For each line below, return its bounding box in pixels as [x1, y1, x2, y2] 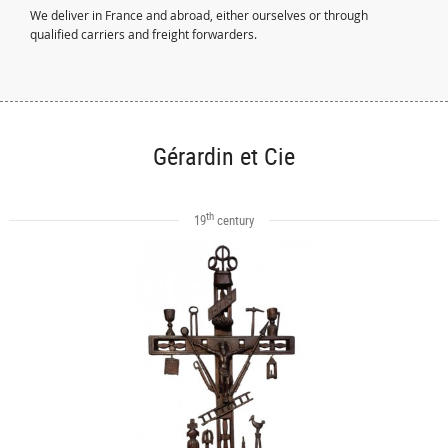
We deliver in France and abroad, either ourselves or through [30, 7, 369, 24]
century [213, 211, 254, 229]
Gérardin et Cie [152, 139, 295, 172]
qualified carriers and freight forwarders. [30, 26, 258, 43]
